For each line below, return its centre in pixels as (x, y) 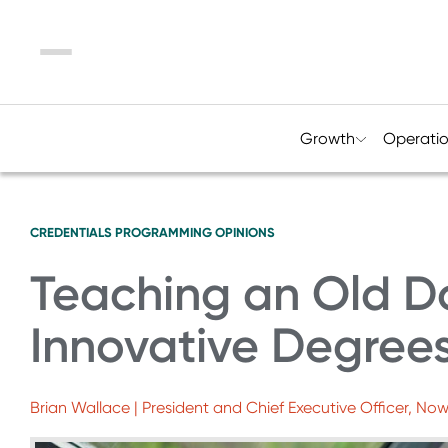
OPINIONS (245, 232)
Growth (327, 138)
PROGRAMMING (163, 232)
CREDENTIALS (71, 232)
